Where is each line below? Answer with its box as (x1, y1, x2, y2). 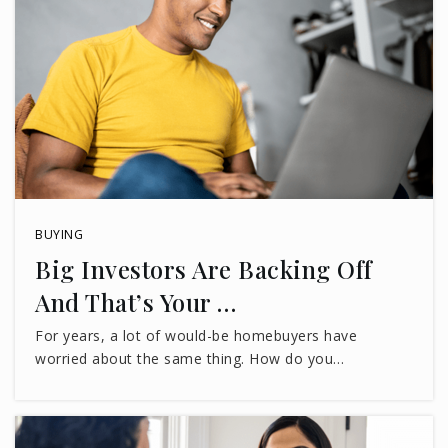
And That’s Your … (35, 285, 237, 318)
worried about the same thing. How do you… (35, 348, 345, 368)
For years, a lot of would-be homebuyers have (35, 325, 357, 345)
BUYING (35, 225, 83, 243)
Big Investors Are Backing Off (35, 252, 373, 285)
